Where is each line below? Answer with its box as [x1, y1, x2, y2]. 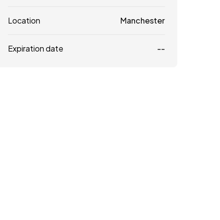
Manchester [120, 15, 165, 26]
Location [8, 15, 40, 26]
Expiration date [8, 43, 63, 54]
